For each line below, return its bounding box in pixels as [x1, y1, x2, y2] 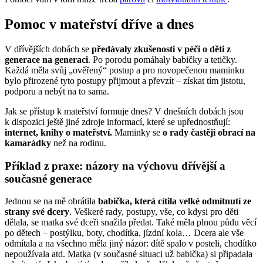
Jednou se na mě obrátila [5, 196, 98, 207]
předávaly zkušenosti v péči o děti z [92, 43, 231, 54]
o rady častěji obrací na [163, 127, 255, 137]
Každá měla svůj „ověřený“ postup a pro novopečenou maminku [5, 65, 244, 75]
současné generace [5, 172, 92, 185]
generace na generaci [5, 54, 88, 65]
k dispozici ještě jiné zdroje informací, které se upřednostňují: [5, 116, 230, 127]
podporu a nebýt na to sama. [5, 86, 112, 96]
